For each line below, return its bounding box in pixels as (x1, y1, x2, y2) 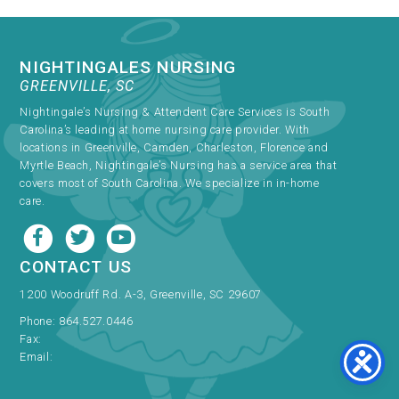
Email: (20, 349, 53, 363)
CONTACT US (20, 256, 132, 277)
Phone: (20, 313, 59, 328)
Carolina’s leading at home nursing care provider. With (20, 123, 310, 137)
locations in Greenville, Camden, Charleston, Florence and (20, 141, 329, 155)
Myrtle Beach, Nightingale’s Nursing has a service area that (20, 159, 338, 173)
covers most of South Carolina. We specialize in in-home (20, 176, 320, 191)
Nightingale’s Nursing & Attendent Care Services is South (20, 105, 330, 119)
